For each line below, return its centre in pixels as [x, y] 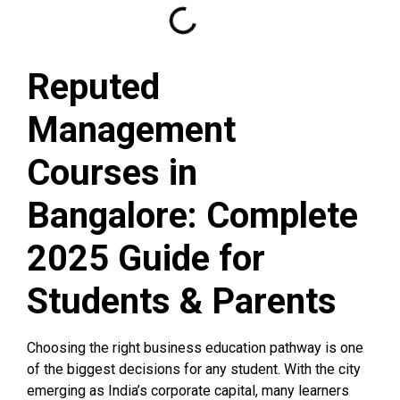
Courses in [112, 172]
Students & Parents [182, 301]
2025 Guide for [146, 258]
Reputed [93, 87]
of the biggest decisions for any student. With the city [194, 369]
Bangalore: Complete [192, 215]
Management [131, 129]
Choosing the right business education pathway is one [195, 347]
